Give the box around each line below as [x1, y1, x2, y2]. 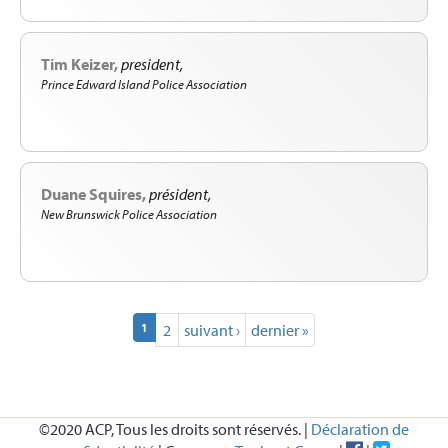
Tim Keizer [41, 53, 114, 74]
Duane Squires [41, 184, 142, 205]
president [121, 53, 180, 74]
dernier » [251, 319, 309, 340]
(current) [147, 318, 194, 334]
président [149, 184, 208, 205]
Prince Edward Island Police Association [41, 75, 247, 92]
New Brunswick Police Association [41, 206, 217, 223]
